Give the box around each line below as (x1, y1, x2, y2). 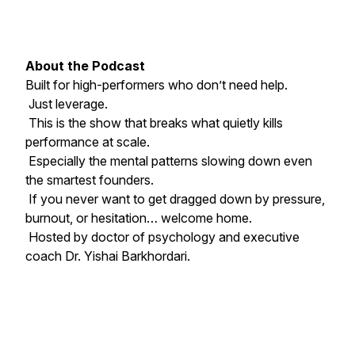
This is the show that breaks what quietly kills (25, 115, 283, 131)
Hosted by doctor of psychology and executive (25, 229, 300, 245)
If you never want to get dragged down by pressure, (25, 191, 325, 207)
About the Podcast (25, 58, 145, 74)
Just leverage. (25, 96, 108, 112)
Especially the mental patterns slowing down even (25, 153, 312, 169)
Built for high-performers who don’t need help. (25, 77, 291, 93)
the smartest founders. (25, 172, 154, 188)
